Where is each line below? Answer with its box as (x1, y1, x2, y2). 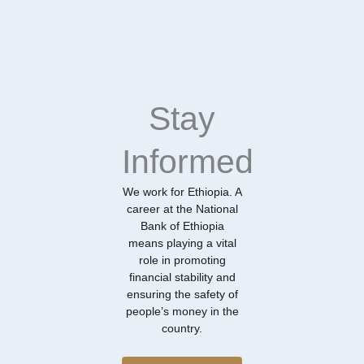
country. (162, 323, 202, 336)
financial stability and (128, 271, 236, 284)
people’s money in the (125, 305, 239, 318)
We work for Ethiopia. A (122, 186, 242, 199)
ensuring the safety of (126, 288, 238, 301)
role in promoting (138, 254, 226, 267)
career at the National (126, 203, 238, 216)
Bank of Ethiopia (140, 220, 224, 233)
